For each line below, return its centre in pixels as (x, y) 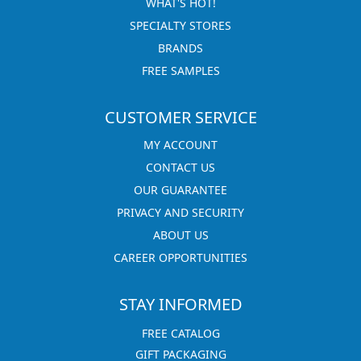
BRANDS (180, 48)
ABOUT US (180, 235)
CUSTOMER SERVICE (180, 117)
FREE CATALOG (180, 334)
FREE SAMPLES (180, 71)
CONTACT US (180, 167)
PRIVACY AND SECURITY (180, 212)
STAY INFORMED (180, 304)
